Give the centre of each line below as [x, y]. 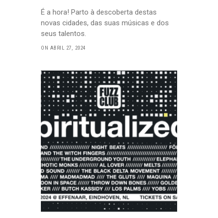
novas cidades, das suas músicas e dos [105, 23]
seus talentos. [64, 33]
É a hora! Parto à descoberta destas [99, 12]
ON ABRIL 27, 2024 [63, 48]
